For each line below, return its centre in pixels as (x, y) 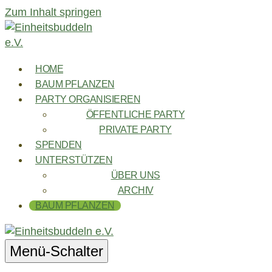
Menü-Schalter (56, 251)
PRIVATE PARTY (135, 130)
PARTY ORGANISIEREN (88, 99)
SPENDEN (59, 145)
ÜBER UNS (135, 175)
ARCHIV (135, 190)
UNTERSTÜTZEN (74, 160)
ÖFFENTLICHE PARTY (135, 114)
